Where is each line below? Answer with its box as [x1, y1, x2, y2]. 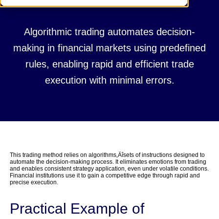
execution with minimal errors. [44, 75, 175, 86]
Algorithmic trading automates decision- [24, 26, 195, 38]
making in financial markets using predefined [13, 43, 206, 54]
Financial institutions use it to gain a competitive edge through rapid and [10, 172, 200, 179]
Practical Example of [10, 200, 144, 217]
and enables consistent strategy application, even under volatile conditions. [10, 165, 209, 173]
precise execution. [10, 179, 58, 186]
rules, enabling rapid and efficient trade [25, 59, 194, 70]
